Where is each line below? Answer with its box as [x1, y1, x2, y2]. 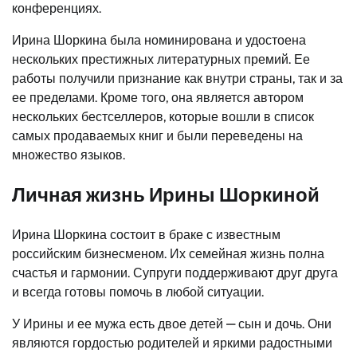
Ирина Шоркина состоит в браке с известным [12, 226, 280, 242]
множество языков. [12, 147, 125, 163]
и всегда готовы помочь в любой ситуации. [12, 284, 264, 300]
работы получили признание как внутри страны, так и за [12, 70, 343, 86]
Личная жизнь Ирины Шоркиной [12, 182, 320, 206]
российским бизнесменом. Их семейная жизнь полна [12, 245, 324, 261]
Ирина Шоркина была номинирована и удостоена [12, 32, 306, 48]
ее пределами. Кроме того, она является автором [12, 89, 304, 105]
